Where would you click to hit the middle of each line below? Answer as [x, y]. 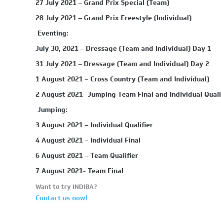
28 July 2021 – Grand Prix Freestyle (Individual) [113, 18]
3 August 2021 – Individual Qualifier [94, 125]
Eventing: [52, 33]
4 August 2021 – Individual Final [88, 140]
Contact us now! [62, 198]
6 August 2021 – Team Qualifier [87, 156]
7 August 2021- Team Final [79, 171]
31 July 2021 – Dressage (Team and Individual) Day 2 [122, 64]
